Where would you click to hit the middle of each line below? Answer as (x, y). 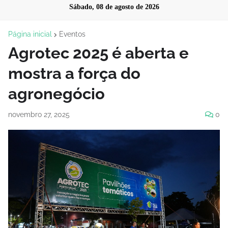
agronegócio (56, 94)
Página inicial (30, 34)
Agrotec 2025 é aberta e (98, 53)
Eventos (72, 34)
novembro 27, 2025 (39, 115)
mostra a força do (74, 73)
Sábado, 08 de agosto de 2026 (114, 7)
